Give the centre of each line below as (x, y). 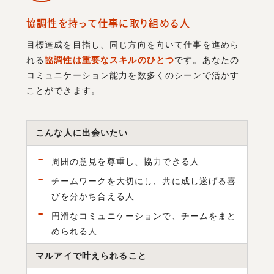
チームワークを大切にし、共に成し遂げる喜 (144, 181)
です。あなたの (207, 60)
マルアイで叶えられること (91, 255)
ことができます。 (63, 90)
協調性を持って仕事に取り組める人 (108, 23)
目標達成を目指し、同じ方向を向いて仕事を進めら (133, 44)
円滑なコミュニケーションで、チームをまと (144, 216)
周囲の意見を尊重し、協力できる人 (125, 161)
